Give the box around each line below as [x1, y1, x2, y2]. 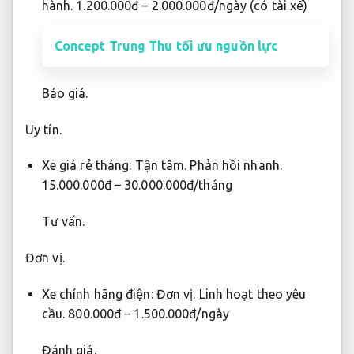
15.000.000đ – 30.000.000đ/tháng [41, 178, 232, 193]
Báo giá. [41, 85, 88, 100]
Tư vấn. [41, 214, 85, 229]
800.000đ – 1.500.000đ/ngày [65, 306, 229, 321]
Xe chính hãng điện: [41, 286, 156, 301]
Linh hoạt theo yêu [198, 286, 307, 301]
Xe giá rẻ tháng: [41, 158, 135, 173]
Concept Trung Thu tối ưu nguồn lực [54, 38, 278, 53]
